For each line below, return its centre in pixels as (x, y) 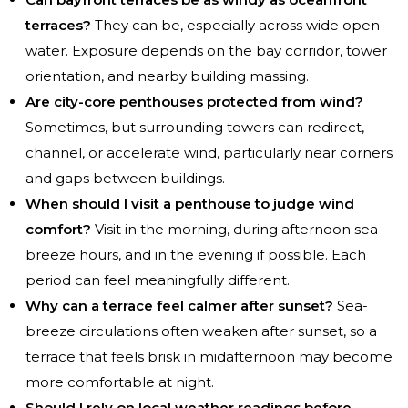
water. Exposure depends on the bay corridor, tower (206, 51)
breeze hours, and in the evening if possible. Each (196, 255)
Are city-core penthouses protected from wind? (194, 102)
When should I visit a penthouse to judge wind (190, 204)
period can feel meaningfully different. (158, 280)
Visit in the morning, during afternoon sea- (237, 229)
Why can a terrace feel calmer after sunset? (179, 306)
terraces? (58, 25)
